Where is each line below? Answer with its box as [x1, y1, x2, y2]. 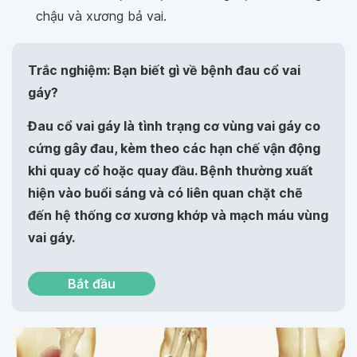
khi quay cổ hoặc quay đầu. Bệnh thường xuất [28, 163, 313, 178]
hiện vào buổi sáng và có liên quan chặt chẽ [28, 185, 303, 201]
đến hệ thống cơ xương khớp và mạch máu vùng [28, 207, 328, 223]
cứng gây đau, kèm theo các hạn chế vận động [28, 140, 320, 156]
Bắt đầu [68, 276, 116, 292]
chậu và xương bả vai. [36, 8, 171, 24]
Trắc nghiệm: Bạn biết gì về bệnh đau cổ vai [28, 62, 300, 78]
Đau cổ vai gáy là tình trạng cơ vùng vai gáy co [28, 118, 320, 134]
